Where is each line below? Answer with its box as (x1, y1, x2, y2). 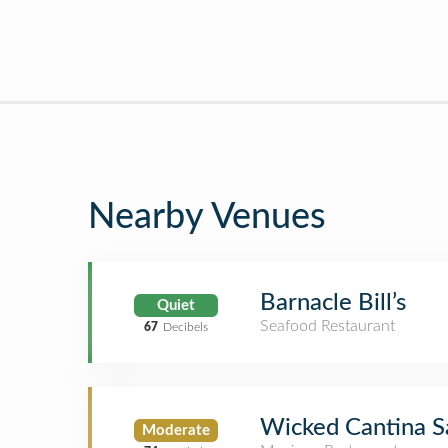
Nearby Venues (88, 199, 326, 235)
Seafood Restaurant (260, 318, 395, 334)
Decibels (163, 320, 208, 333)
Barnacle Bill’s (260, 291, 406, 315)
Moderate (142, 422, 210, 438)
